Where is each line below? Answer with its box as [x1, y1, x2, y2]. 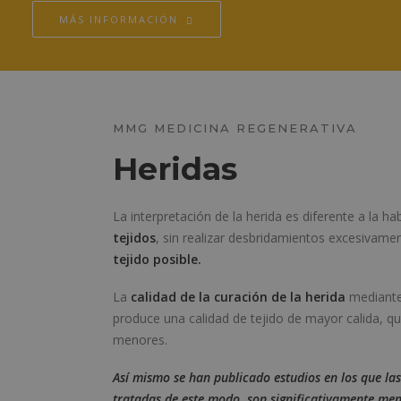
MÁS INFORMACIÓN [59, 13, 178, 26]
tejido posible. [113, 251, 201, 268]
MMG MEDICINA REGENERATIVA [113, 121, 357, 135]
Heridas [113, 149, 237, 188]
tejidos [113, 229, 156, 246]
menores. [113, 331, 167, 348]
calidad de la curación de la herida [131, 288, 346, 305]
